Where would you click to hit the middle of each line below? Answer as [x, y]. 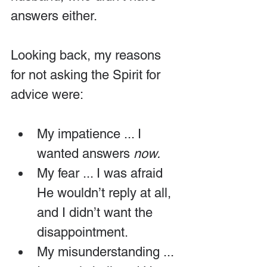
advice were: [47, 94]
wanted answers [85, 153]
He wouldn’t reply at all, [106, 193]
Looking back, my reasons [88, 55]
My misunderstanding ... [107, 252]
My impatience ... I [91, 134]
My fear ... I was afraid [102, 173]
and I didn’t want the [97, 212]
